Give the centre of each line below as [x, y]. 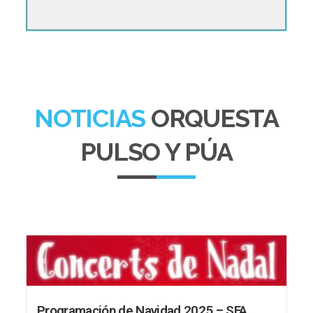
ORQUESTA [214, 118]
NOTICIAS [90, 118]
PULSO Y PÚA [156, 152]
